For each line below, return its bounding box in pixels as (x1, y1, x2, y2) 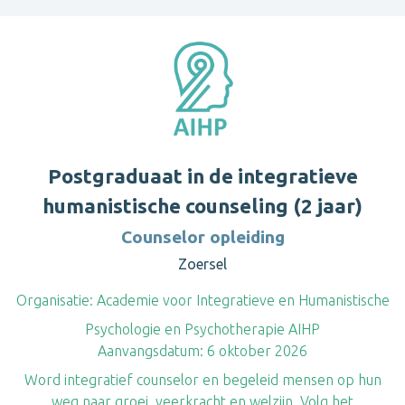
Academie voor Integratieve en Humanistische (92, 292, 390, 308)
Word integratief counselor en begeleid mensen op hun (24, 372, 381, 388)
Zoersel (178, 256, 227, 272)
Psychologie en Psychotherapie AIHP (85, 321, 320, 337)
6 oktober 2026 (203, 343, 307, 359)
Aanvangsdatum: (98, 343, 203, 359)
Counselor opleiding (120, 227, 285, 247)
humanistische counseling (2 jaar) (42, 194, 363, 217)
